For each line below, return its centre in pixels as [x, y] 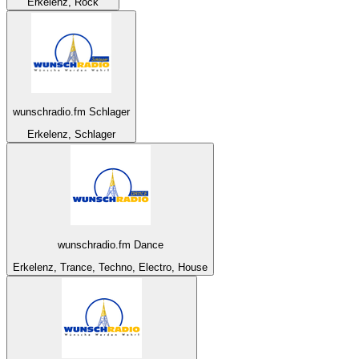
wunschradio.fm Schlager [71, 111]
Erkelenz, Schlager [71, 135]
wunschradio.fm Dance [110, 244]
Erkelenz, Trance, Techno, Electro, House [110, 267]
